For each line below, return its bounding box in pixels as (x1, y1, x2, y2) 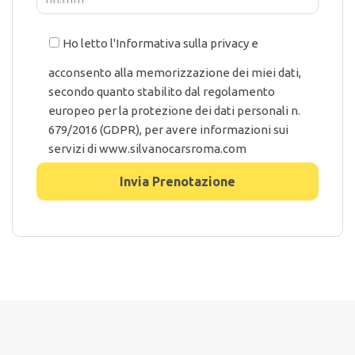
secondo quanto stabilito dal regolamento (48, 84, 275, 98)
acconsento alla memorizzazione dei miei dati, (48, 65, 301, 79)
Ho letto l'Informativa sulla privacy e (63, 36, 258, 50)
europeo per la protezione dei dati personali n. (48, 103, 300, 117)
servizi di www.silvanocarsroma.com (48, 141, 246, 155)
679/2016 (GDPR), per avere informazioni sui (48, 122, 288, 136)
